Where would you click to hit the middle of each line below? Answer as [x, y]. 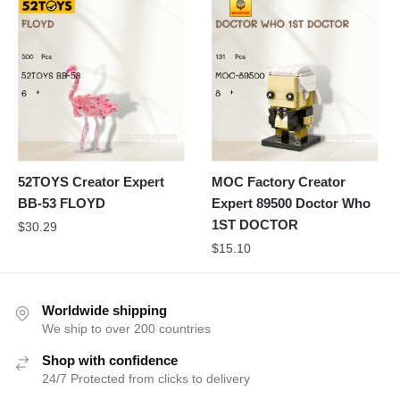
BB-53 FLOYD [62, 203]
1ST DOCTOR [255, 224]
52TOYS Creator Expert [91, 181]
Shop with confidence [110, 360]
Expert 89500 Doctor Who [292, 203]
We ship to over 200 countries [126, 328]
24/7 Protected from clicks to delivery [146, 378]
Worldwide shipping [104, 310]
